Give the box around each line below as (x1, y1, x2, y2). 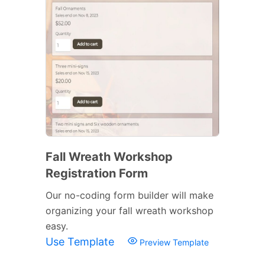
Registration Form (46, 166, 148, 180)
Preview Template (137, 237, 209, 247)
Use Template (46, 235, 117, 248)
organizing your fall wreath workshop (46, 204, 214, 216)
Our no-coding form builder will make (46, 189, 214, 201)
